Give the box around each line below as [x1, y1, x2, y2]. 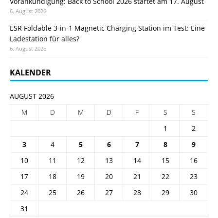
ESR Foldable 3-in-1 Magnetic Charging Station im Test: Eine [10, 23, 205, 33]
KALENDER [10, 67, 51, 78]
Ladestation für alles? [10, 34, 79, 43]
